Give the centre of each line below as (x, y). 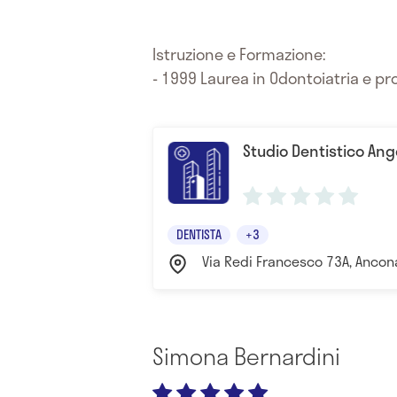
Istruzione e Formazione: (239, 54)
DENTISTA (199, 234)
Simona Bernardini (246, 356)
